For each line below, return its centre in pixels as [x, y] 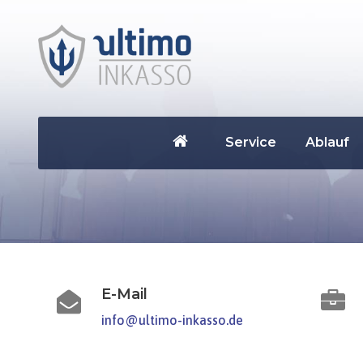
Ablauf [327, 143]
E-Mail [124, 295]
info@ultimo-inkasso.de [172, 320]
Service [250, 143]
